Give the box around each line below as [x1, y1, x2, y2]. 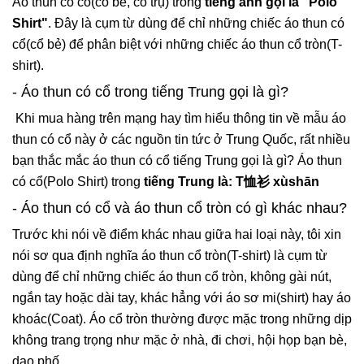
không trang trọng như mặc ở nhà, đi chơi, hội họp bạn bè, [12, 333, 347, 348]
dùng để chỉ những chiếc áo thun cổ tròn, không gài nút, [12, 270, 331, 284]
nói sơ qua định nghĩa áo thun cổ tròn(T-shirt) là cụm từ [12, 249, 327, 263]
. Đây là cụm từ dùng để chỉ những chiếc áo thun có [48, 16, 344, 31]
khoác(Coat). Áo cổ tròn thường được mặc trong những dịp [12, 312, 352, 327]
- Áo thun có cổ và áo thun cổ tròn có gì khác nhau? [12, 200, 347, 217]
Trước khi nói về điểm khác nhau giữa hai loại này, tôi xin [12, 227, 341, 242]
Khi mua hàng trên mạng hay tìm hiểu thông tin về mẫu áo [12, 111, 346, 126]
